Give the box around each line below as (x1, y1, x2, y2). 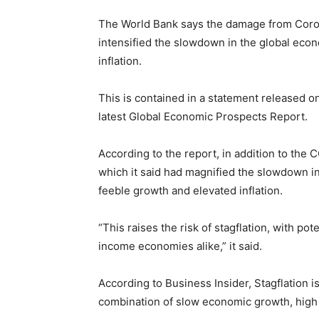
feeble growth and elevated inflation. (98, 184, 283, 198)
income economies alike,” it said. (98, 239, 262, 253)
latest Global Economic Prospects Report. (98, 110, 308, 124)
